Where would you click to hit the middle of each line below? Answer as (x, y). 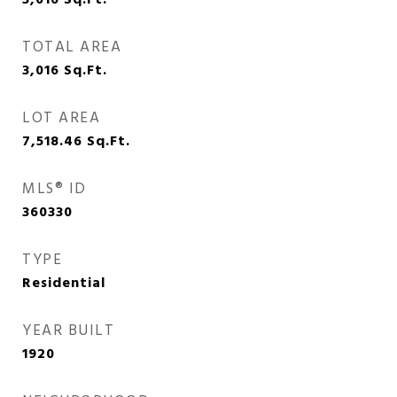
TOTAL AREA (72, 47)
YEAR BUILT (68, 331)
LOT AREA (61, 118)
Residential (64, 284)
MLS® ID (54, 189)
